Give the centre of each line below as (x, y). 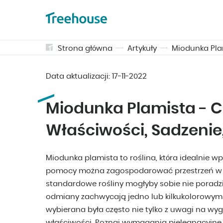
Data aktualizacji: (79, 76)
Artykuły (142, 49)
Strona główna (85, 49)
